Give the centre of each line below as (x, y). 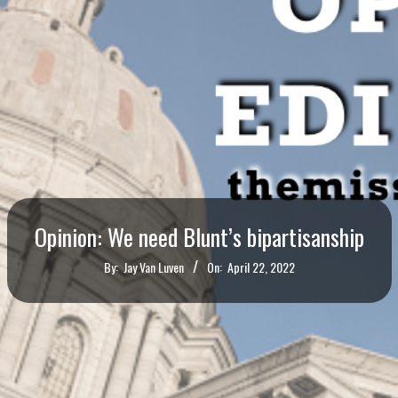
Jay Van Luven (153, 267)
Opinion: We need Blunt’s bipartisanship (199, 237)
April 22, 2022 (261, 267)
